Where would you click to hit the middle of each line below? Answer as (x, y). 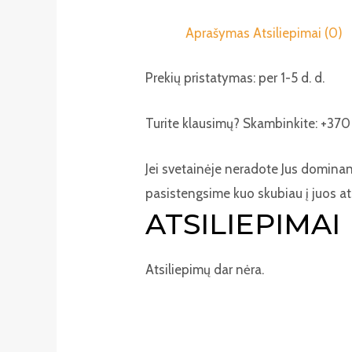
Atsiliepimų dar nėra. (205, 269)
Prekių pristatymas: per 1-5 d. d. (235, 77)
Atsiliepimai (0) (298, 33)
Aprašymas (218, 33)
